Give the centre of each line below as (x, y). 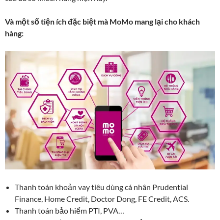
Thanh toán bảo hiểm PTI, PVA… (69, 210)
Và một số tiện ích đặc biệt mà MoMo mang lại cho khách (102, 21)
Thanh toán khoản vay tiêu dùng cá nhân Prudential (101, 187)
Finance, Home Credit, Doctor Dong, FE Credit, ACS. (102, 198)
